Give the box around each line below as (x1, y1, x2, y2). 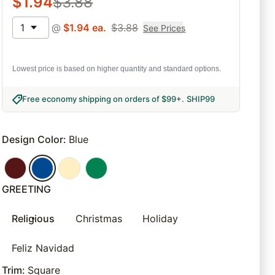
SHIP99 (187, 94, 215, 104)
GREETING (2, 183, 52, 196)
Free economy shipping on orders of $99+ (22, 94, 182, 104)
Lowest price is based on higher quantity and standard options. (12, 64, 222, 74)
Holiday (142, 212, 179, 225)
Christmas (75, 212, 122, 225)
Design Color (2, 133, 64, 146)
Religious (12, 212, 55, 225)
